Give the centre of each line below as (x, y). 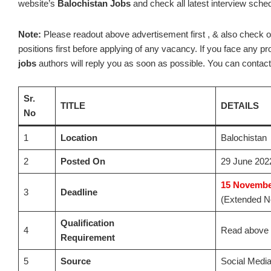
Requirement (87, 237)
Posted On (83, 161)
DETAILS (240, 105)
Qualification (87, 223)
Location (79, 137)
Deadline (79, 192)
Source (75, 261)
